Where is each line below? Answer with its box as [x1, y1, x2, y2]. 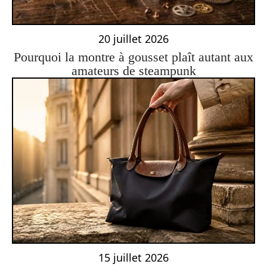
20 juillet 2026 [98, 31, 169, 46]
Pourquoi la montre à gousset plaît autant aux [14, 49, 253, 64]
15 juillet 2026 [98, 250, 169, 265]
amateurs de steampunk [71, 63, 196, 78]
